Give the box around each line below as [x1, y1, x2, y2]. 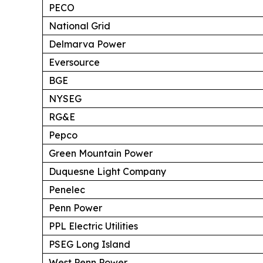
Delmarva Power [49, 38, 126, 50]
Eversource [49, 56, 100, 68]
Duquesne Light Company [49, 165, 166, 177]
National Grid [49, 19, 110, 32]
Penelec [49, 183, 85, 195]
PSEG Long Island [49, 238, 130, 250]
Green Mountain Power [49, 147, 153, 159]
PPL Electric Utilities [49, 220, 138, 232]
